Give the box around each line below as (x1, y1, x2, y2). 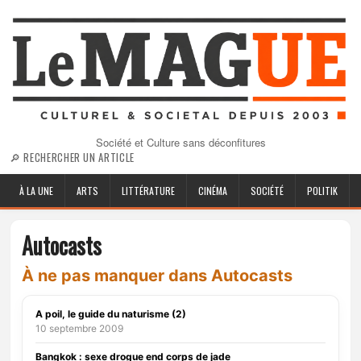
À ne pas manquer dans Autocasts (22, 266, 293, 286)
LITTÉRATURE (122, 184, 175, 198)
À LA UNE (19, 184, 53, 198)
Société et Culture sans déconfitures (95, 135, 266, 151)
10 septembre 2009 (35, 322, 123, 335)
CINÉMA (198, 184, 227, 198)
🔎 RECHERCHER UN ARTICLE (10, 149, 135, 166)
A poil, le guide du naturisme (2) (35, 308, 186, 321)
